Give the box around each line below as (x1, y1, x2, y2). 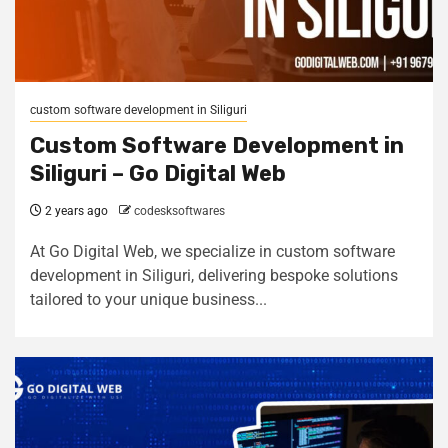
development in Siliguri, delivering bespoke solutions (30, 266, 398, 285)
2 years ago (42, 204, 108, 218)
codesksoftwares (134, 204, 225, 218)
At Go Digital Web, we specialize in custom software (30, 242, 395, 261)
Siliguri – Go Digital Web (30, 160, 286, 187)
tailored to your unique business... (30, 290, 267, 309)
